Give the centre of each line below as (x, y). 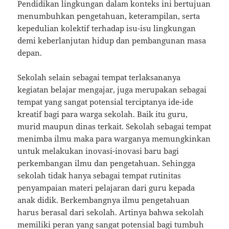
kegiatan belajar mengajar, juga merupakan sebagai (112, 90)
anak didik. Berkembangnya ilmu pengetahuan (104, 200)
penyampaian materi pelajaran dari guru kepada (106, 188)
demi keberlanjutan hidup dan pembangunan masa (112, 41)
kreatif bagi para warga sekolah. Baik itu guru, (103, 114)
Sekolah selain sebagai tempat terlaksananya (99, 77)
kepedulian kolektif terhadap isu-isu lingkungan (107, 28)
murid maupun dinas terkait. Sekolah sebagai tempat (114, 127)
